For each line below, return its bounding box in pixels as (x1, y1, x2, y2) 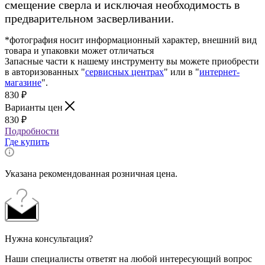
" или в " (164, 66, 199, 77)
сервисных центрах (85, 66, 164, 77)
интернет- (199, 66, 240, 77)
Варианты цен (5, 102, 65, 112)
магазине (5, 77, 41, 88)
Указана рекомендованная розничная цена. (5, 168, 177, 179)
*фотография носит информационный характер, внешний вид (5, 34, 257, 45)
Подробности (5, 125, 59, 136)
